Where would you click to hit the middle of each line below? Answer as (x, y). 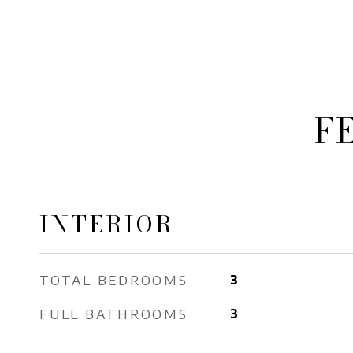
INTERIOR (107, 224)
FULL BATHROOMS (114, 314)
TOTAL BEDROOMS (114, 280)
